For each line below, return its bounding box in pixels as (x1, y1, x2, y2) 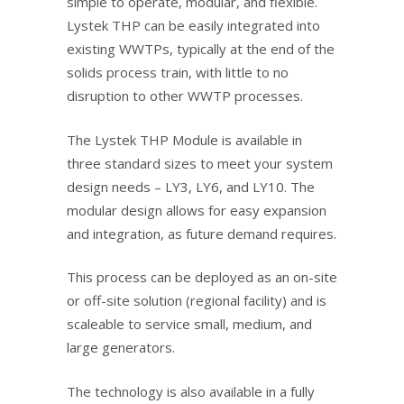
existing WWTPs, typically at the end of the (67, 40, 335, 59)
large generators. (67, 338, 175, 357)
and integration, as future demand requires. (67, 224, 336, 243)
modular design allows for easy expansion (67, 200, 326, 219)
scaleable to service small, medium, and (67, 315, 312, 334)
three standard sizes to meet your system (67, 153, 333, 172)
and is (287, 291, 326, 310)
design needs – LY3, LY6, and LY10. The (67, 177, 315, 196)
